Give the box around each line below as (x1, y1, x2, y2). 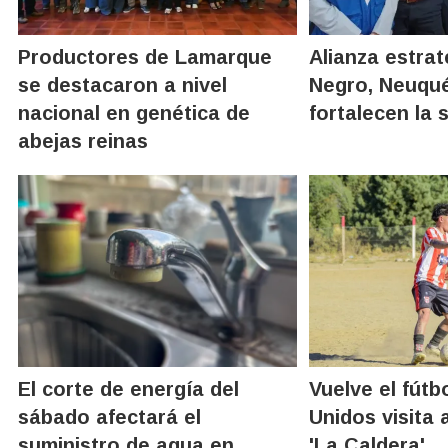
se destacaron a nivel (18, 73, 227, 96)
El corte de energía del (18, 377, 239, 400)
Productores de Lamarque (18, 45, 272, 68)
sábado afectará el (18, 405, 201, 428)
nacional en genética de (18, 101, 250, 124)
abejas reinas (18, 129, 148, 152)
